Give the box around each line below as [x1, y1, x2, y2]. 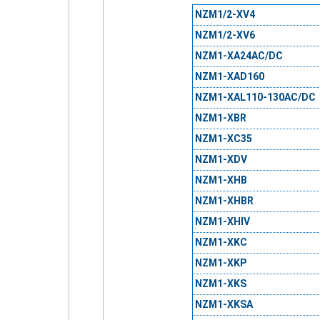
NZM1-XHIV [194, 216, 250, 228]
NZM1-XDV [194, 154, 247, 166]
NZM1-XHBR [194, 195, 254, 207]
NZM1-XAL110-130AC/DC [194, 91, 316, 104]
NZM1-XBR [194, 112, 246, 124]
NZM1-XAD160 [194, 71, 264, 83]
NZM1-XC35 [194, 133, 252, 145]
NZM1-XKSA [194, 299, 253, 311]
